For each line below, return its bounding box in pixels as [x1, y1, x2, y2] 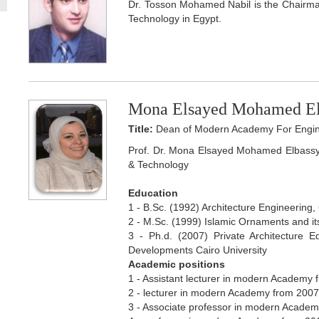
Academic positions [128, 258, 229, 271]
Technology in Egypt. [128, 12, 222, 24]
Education [128, 187, 179, 199]
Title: [128, 123, 154, 135]
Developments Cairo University [128, 244, 268, 256]
